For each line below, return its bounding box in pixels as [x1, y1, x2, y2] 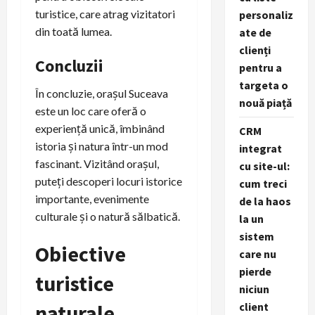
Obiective [35, 240, 126, 267]
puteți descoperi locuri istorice [35, 174, 182, 188]
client [238, 300, 269, 314]
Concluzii [35, 54, 103, 77]
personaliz [238, 8, 293, 22]
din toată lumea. [35, 24, 112, 38]
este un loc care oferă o [35, 103, 146, 117]
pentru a [238, 60, 282, 75]
